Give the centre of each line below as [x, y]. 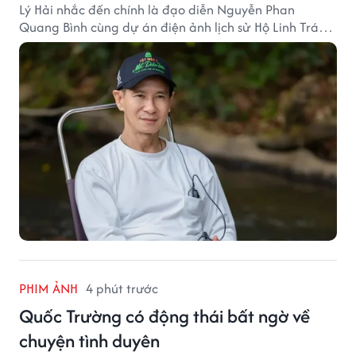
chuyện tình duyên [89, 341]
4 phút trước [122, 289]
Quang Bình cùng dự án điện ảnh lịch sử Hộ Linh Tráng [176, 27]
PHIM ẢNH [48, 289]
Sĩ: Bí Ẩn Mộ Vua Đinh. [82, 45]
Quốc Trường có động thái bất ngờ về [164, 316]
